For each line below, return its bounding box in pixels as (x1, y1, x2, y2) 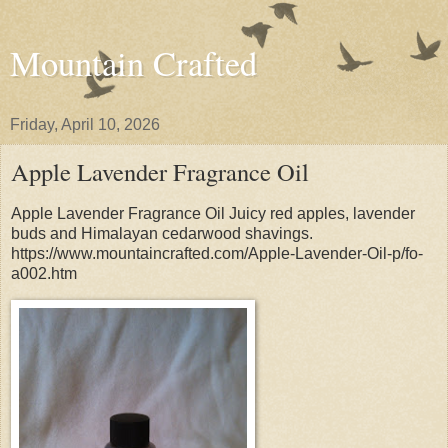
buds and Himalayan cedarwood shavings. (11, 224, 313, 242)
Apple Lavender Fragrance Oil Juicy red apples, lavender (11, 204, 415, 222)
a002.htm (11, 264, 77, 282)
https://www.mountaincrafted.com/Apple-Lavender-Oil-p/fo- (11, 244, 423, 262)
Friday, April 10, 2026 (10, 116, 160, 133)
